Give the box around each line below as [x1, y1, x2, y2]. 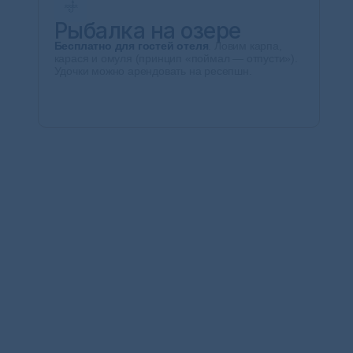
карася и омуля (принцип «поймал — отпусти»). [54, 52, 298, 65]
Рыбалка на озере [54, 17, 241, 44]
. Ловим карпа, [208, 39, 282, 52]
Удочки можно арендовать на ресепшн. [54, 65, 252, 77]
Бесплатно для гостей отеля [54, 39, 209, 52]
